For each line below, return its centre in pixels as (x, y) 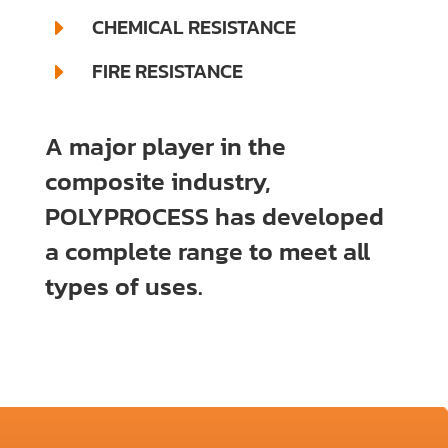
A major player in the (165, 146)
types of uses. (123, 286)
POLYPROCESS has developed (214, 216)
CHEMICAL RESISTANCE (193, 27)
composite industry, (157, 181)
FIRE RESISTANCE (167, 71)
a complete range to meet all (207, 251)
